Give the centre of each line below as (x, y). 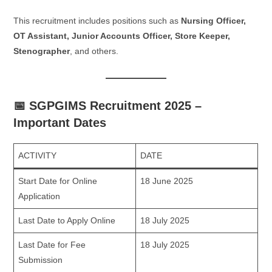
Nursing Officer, (214, 21)
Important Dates (60, 123)
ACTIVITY (38, 155)
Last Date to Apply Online (67, 220)
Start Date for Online (58, 181)
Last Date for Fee (52, 245)
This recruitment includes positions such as (97, 21)
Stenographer (42, 51)
